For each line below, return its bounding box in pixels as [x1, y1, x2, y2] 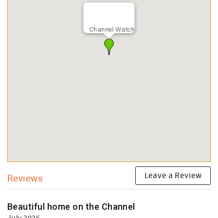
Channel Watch [89, 26, 135, 33]
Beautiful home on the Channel [7, 201, 135, 212]
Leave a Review [144, 170, 202, 181]
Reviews [7, 172, 43, 184]
